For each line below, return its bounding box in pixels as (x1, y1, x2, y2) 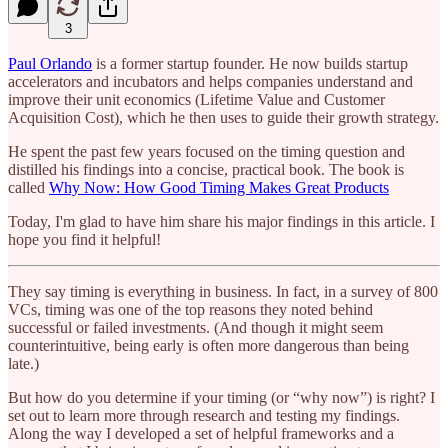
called (8, 178, 49, 196)
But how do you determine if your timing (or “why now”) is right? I (8, 388, 435, 406)
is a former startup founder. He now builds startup (92, 54, 408, 72)
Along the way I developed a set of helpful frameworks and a (8, 424, 394, 442)
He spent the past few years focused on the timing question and (8, 142, 405, 160)
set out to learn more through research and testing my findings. (8, 406, 400, 424)
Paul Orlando (8, 54, 92, 72)
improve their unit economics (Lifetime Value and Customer (8, 90, 385, 108)
